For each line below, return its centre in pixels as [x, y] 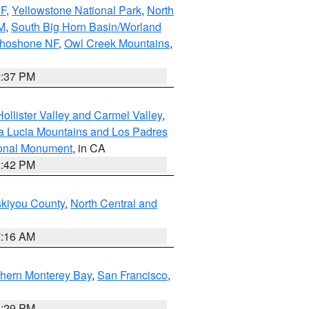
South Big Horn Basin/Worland [86, 27]
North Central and [114, 203]
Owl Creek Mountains [117, 43]
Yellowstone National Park [77, 10]
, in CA [89, 148]
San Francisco [132, 275]
